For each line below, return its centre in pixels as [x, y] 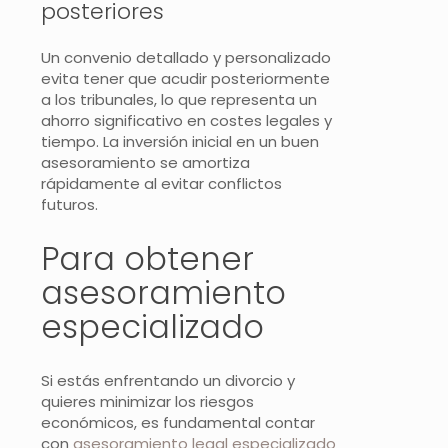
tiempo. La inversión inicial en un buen [180, 142]
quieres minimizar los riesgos [147, 402]
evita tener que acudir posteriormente [185, 79]
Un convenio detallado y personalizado [186, 58]
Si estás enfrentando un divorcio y [168, 381]
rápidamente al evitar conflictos [161, 184]
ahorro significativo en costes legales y [186, 121]
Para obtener [147, 258]
